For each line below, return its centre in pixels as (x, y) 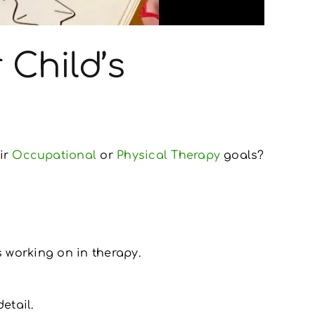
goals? (242, 155)
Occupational (56, 155)
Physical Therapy (168, 155)
